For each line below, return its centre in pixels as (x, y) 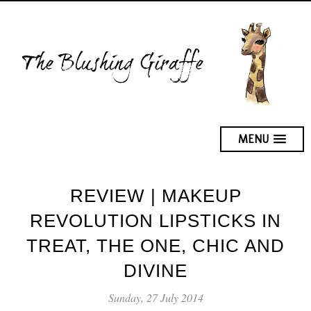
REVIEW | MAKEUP (155, 195)
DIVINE (155, 270)
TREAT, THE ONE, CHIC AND (155, 245)
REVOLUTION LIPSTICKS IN (155, 220)
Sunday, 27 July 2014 (155, 297)
